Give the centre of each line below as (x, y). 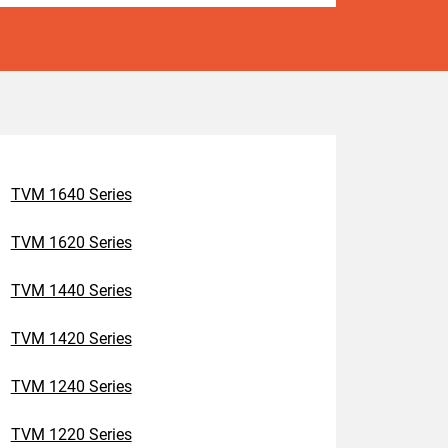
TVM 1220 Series (71, 434)
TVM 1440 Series (71, 290)
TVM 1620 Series (71, 242)
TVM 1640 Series (71, 194)
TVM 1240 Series (71, 386)
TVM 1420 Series (71, 338)
